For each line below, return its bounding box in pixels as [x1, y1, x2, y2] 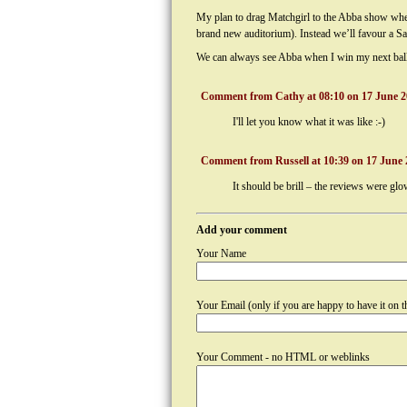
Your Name [196, 247, 246, 260]
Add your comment [196, 223, 287, 236]
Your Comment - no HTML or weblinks [196, 351, 370, 363]
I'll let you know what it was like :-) [233, 115, 385, 128]
